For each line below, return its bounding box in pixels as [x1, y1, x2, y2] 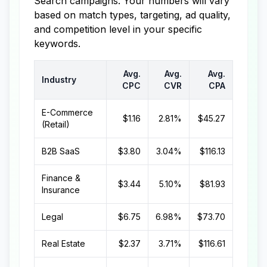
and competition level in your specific [34, 23, 202, 35]
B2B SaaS [42, 146, 80, 156]
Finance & [42, 173, 80, 183]
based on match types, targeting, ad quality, [34, 9, 231, 21]
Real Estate [42, 238, 85, 249]
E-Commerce [42, 107, 93, 117]
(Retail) [42, 119, 70, 129]
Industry [42, 74, 76, 85]
